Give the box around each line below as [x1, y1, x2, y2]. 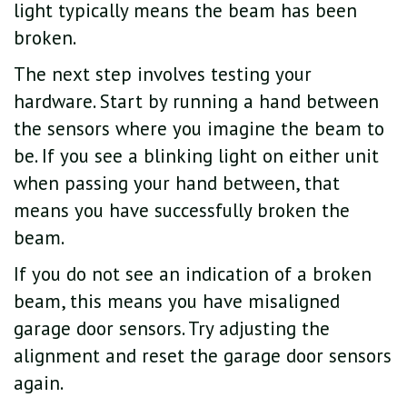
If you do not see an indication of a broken [14, 262, 372, 287]
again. [14, 371, 64, 396]
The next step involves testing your [14, 62, 312, 87]
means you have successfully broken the [14, 198, 350, 223]
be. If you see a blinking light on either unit [14, 144, 379, 169]
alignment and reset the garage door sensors [14, 343, 392, 369]
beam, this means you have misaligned [14, 289, 340, 314]
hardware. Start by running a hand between [14, 89, 379, 114]
